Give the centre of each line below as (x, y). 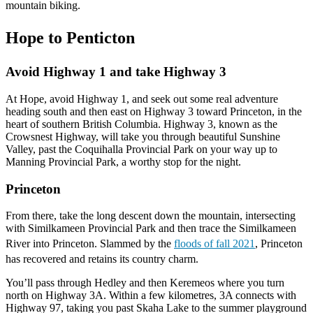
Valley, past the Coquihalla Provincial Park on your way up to (141, 149)
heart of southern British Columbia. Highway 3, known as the (141, 124)
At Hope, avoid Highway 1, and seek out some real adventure (142, 99)
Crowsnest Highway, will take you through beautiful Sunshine (143, 137)
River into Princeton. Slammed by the (90, 244)
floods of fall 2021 (214, 244)
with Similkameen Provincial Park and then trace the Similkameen (151, 228)
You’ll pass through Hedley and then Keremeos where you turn (145, 283)
